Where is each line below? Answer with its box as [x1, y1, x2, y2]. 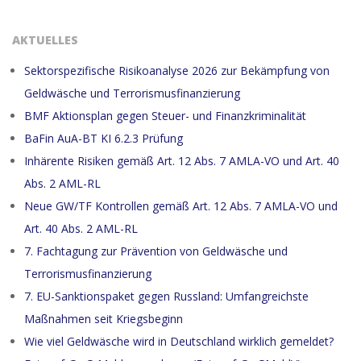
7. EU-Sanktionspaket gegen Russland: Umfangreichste [24, 288, 309, 304]
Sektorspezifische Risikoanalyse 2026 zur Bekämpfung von [24, 63, 330, 78]
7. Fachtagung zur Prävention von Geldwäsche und [24, 243, 288, 259]
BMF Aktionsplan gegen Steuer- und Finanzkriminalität [24, 108, 306, 123]
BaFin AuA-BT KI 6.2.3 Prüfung [24, 131, 183, 146]
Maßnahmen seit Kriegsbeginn [24, 311, 183, 326]
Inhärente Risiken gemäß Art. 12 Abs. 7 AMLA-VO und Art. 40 [24, 153, 339, 168]
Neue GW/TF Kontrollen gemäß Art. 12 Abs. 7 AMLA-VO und [24, 198, 338, 214]
